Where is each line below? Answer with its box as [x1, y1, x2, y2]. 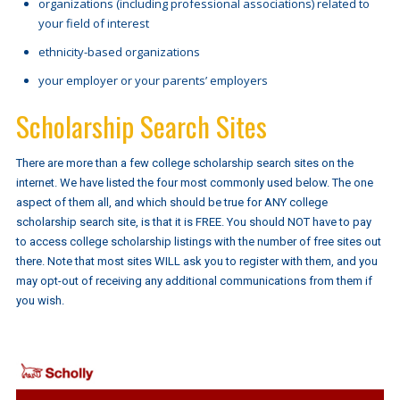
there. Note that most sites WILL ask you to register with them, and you [15, 254, 378, 269]
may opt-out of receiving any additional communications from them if [15, 274, 372, 288]
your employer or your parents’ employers [37, 72, 268, 89]
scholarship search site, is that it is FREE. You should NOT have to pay [15, 215, 371, 229]
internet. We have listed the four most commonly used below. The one [15, 176, 373, 190]
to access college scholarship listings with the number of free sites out [15, 235, 381, 249]
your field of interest [37, 15, 149, 32]
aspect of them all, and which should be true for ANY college [15, 196, 328, 210]
